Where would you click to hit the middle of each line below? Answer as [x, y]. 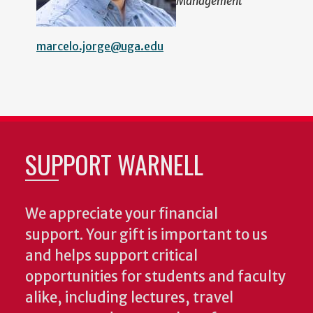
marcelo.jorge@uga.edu [100, 46]
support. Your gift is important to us [146, 235]
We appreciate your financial [122, 214]
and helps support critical [111, 256]
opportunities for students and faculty [155, 277]
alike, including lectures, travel [129, 298]
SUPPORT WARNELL [114, 164]
